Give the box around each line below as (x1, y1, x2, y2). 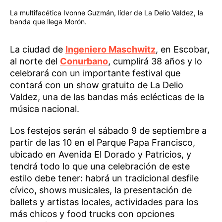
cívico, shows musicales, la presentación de (10, 185, 192, 196)
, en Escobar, (156, 44, 210, 55)
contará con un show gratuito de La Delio (10, 80, 183, 91)
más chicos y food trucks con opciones (10, 209, 174, 220)
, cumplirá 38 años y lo (108, 56, 202, 67)
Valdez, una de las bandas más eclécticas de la (10, 92, 204, 103)
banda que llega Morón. (10, 17, 87, 26)
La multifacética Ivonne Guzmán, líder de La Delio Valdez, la (10, 8, 203, 17)
